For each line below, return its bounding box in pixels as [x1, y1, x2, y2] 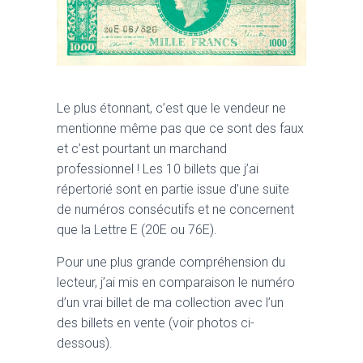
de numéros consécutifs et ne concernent [57, 202, 294, 218]
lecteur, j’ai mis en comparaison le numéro [57, 275, 295, 291]
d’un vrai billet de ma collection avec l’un [57, 295, 284, 311]
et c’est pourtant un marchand [57, 141, 227, 157]
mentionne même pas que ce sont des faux [57, 121, 304, 137]
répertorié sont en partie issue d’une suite [57, 181, 289, 198]
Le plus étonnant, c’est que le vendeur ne [57, 100, 286, 117]
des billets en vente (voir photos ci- [57, 315, 254, 331]
